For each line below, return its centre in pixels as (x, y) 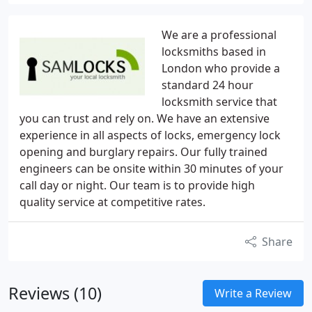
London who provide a (221, 68)
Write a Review (253, 293)
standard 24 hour (208, 85)
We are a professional (219, 35)
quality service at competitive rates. (112, 202)
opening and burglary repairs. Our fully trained (143, 152)
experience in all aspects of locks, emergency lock (150, 135)
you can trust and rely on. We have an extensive (145, 118)
